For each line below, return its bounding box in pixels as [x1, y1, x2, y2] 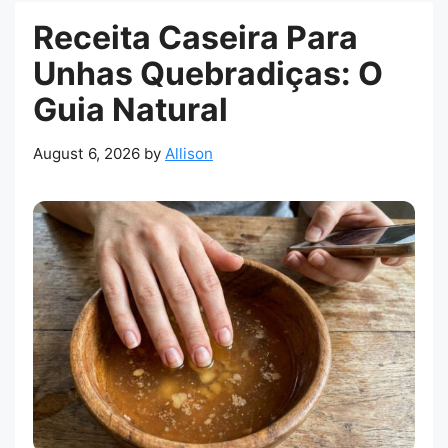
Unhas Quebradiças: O [33, 54, 383, 94]
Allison [165, 144, 213, 164]
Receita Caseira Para [33, 18, 358, 58]
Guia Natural [33, 90, 228, 130]
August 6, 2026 [33, 144, 140, 164]
